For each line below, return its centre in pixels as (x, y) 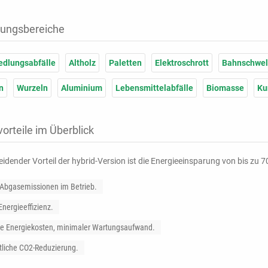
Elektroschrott (182, 63)
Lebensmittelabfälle (154, 88)
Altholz (82, 63)
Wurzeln (32, 88)
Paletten (125, 63)
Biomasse (225, 88)
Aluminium (82, 88)
